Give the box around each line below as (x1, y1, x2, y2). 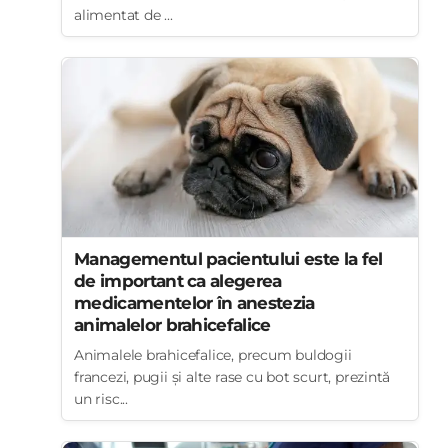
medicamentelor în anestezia (74, 293, 315, 313)
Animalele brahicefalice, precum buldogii (74, 346, 352, 364)
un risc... (74, 390, 128, 408)
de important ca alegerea (74, 271, 282, 291)
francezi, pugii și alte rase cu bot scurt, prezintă (74, 368, 391, 386)
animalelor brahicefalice (74, 315, 271, 335)
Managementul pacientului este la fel (74, 249, 383, 269)
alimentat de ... (74, 6, 173, 24)
